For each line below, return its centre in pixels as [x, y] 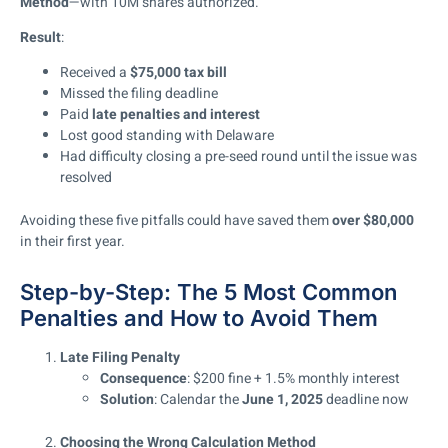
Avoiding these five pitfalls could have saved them [176, 221]
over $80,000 [373, 221]
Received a [95, 73]
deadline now [366, 400]
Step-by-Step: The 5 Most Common [208, 292]
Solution [127, 400]
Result [40, 38]
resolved [86, 178]
